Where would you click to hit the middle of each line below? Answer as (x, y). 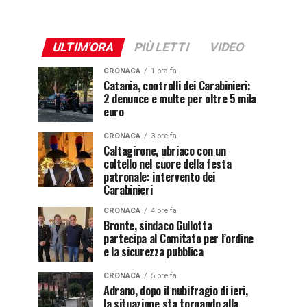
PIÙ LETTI (161, 47)
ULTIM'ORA (83, 47)
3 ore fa (164, 136)
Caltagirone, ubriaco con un (165, 151)
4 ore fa (164, 211)
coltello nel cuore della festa (168, 164)
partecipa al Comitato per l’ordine (179, 238)
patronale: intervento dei (159, 177)
